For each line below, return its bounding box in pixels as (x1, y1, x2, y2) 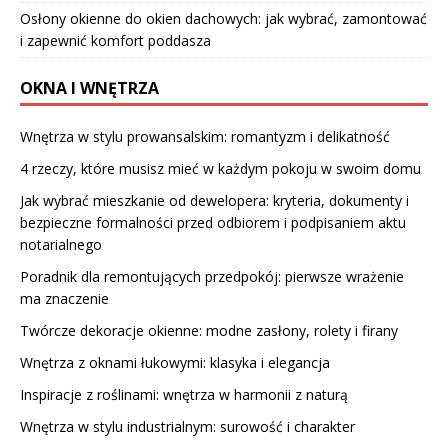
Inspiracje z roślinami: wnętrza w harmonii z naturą (20, 384, 348, 404)
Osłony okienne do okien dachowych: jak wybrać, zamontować (20, 8, 427, 28)
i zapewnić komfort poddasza (20, 30, 211, 50)
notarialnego (20, 234, 102, 254)
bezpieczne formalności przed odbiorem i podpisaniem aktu (20, 212, 406, 232)
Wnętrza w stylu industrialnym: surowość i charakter (20, 416, 355, 436)
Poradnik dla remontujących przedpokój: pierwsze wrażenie (20, 266, 404, 286)
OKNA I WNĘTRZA (20, 76, 159, 99)
